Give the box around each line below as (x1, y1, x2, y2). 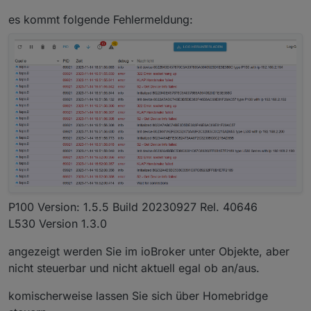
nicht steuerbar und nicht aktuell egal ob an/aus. (8, 260, 260, 275)
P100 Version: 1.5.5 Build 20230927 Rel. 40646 (8, 199, 258, 214)
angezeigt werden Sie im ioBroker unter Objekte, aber (8, 244, 289, 258)
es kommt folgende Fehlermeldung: (8, 12, 193, 27)
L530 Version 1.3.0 (8, 216, 107, 230)
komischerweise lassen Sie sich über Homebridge (8, 288, 268, 303)
